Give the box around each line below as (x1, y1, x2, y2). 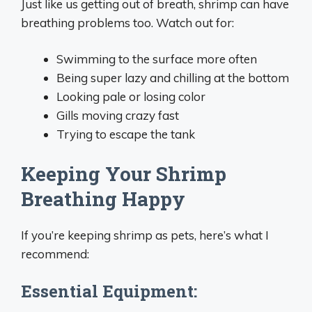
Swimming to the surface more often (56, 52, 257, 66)
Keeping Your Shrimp (21, 160, 226, 187)
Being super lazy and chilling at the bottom (56, 70, 289, 85)
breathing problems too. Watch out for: (21, 15, 234, 30)
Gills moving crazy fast (56, 108, 179, 123)
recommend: (21, 246, 89, 261)
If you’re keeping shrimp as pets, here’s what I (21, 227, 269, 242)
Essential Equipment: (21, 280, 197, 302)
